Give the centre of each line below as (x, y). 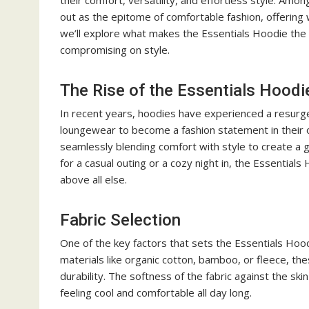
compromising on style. (115, 50)
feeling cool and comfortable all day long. (156, 292)
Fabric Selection (120, 220)
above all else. (93, 179)
